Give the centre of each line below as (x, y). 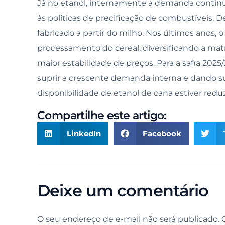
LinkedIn (84, 133)
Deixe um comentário (123, 191)
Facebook (162, 133)
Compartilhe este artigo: (102, 116)
